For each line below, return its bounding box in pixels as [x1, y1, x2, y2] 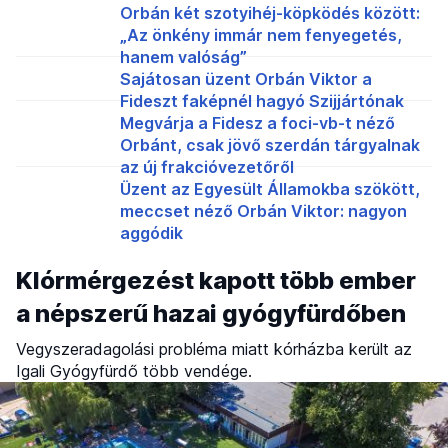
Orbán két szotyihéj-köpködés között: [120, 3, 420, 24]
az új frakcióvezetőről [120, 157, 294, 178]
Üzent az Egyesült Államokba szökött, [120, 179, 420, 200]
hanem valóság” [120, 47, 247, 68]
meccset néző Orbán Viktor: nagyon [120, 201, 407, 222]
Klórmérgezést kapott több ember [16, 266, 416, 296]
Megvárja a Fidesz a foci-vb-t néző [120, 113, 395, 134]
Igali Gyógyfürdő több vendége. [16, 361, 252, 382]
